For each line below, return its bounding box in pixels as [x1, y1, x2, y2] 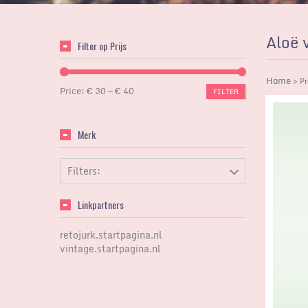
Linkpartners [78, 197, 124, 212]
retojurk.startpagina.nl [60, 227, 162, 243]
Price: [60, 83, 87, 98]
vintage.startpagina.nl [60, 241, 161, 256]
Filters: [67, 163, 100, 179]
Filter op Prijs [78, 38, 126, 53]
